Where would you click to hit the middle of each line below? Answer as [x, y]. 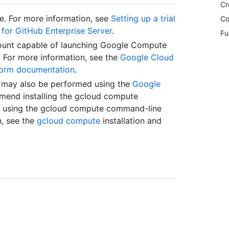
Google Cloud [147, 58]
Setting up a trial [143, 19]
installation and [131, 121]
